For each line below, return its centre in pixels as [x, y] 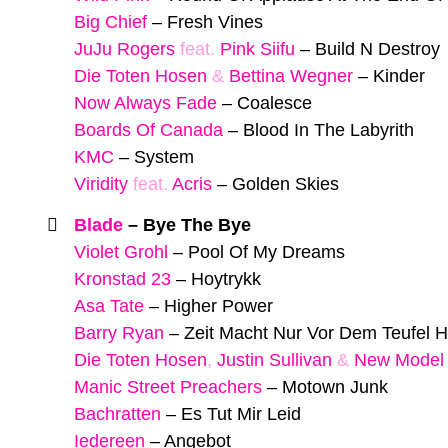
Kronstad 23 [122, 278]
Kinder [399, 76]
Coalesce [274, 103]
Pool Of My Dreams [266, 251]
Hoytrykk [226, 278]
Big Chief [110, 22]
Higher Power [218, 305]
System [164, 157]
